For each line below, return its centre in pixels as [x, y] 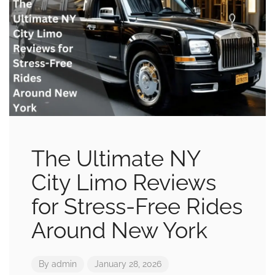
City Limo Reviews [124, 183]
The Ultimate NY [116, 159]
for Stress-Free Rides [137, 207]
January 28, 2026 [128, 264]
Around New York [119, 230]
